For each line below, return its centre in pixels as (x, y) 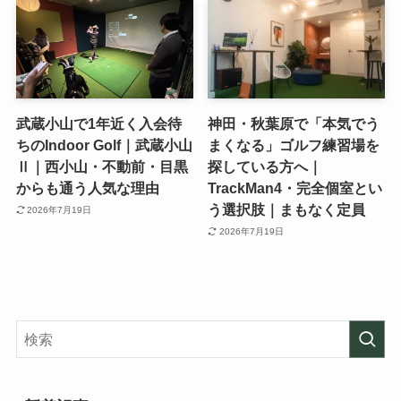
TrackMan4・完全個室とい (295, 188)
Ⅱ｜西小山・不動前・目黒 (102, 167)
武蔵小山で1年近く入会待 (98, 124)
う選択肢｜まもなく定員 (287, 210)
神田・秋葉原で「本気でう (294, 124)
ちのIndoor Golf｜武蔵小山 (104, 145)
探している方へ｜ (265, 167)
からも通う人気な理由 (87, 188)
